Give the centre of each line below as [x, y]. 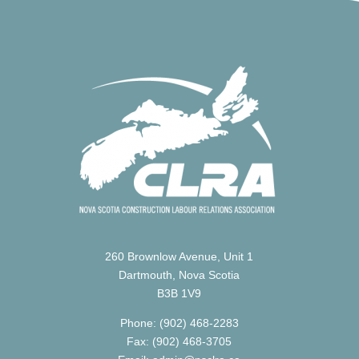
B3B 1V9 [179, 293]
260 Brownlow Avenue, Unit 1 [179, 256]
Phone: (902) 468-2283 [179, 323]
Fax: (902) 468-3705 [179, 341]
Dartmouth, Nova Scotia [179, 275]
